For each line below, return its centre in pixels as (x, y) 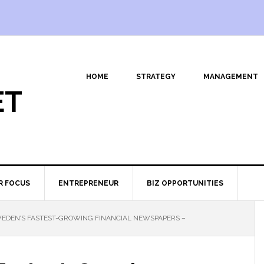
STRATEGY (156, 77)
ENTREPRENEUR (88, 183)
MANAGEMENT (231, 77)
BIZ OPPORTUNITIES (185, 183)
